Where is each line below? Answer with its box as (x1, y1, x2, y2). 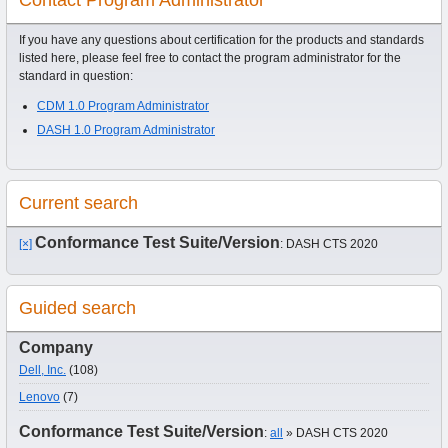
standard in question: (19, 68, 133, 83)
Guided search (19, 297, 136, 318)
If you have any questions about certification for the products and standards (19, 32, 424, 47)
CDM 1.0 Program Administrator (37, 98, 209, 113)
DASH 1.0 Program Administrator (37, 122, 215, 137)
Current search (19, 192, 138, 213)
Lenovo (19, 389, 60, 404)
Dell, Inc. (19, 362, 66, 377)
